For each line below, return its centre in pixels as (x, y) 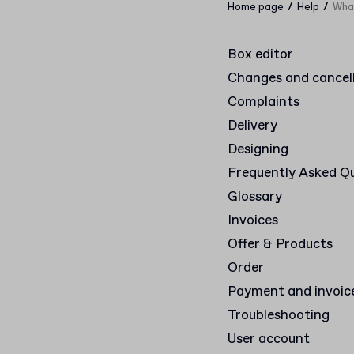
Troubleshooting (279, 316)
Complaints (264, 102)
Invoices (253, 221)
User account (269, 339)
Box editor (260, 55)
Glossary (255, 197)
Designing (258, 150)
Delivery (252, 126)
